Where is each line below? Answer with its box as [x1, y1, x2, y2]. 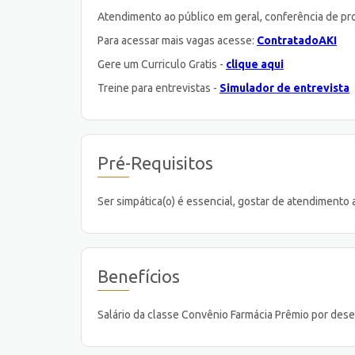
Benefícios [97, 266, 180, 287]
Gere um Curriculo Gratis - [97, 57, 226, 71]
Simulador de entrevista [219, 81, 349, 94]
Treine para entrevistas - [97, 81, 219, 94]
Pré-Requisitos [97, 153, 213, 174]
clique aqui [226, 57, 284, 71]
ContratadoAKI [257, 33, 337, 47]
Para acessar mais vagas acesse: [97, 33, 257, 47]
